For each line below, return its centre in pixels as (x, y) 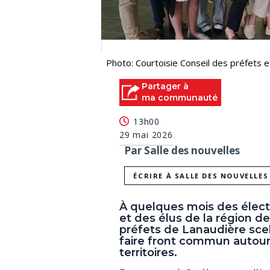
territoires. (148, 253)
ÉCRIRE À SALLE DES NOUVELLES (201, 176)
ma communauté (180, 97)
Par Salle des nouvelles (182, 151)
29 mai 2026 (146, 135)
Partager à (165, 86)
